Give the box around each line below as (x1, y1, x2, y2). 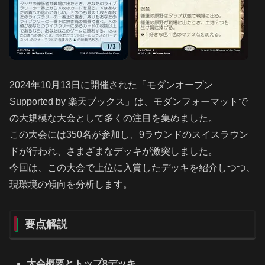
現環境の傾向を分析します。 (9, 179, 132, 190)
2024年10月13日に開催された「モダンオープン (9, 80, 213, 91)
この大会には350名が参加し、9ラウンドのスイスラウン (9, 130, 248, 140)
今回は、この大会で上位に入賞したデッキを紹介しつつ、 (9, 163, 256, 173)
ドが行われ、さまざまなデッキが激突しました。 (9, 146, 218, 157)
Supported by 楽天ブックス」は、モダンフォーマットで (9, 96, 248, 107)
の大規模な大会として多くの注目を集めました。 (9, 113, 218, 124)
